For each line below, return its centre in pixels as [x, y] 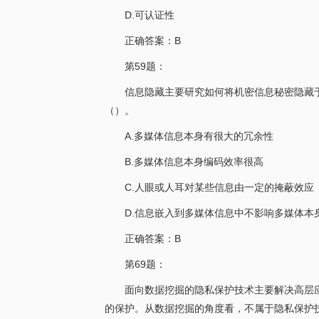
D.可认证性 [150, 15]
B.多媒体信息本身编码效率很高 [194, 162]
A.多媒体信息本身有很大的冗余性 [199, 136]
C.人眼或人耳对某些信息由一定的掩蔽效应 [219, 187]
